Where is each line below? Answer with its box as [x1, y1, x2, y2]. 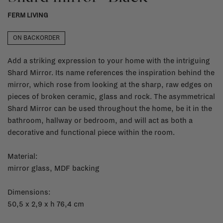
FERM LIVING [7, 11, 48, 19]
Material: [7, 152, 40, 160]
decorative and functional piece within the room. [7, 128, 175, 136]
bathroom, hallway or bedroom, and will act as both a [7, 116, 193, 124]
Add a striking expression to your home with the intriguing [7, 56, 210, 65]
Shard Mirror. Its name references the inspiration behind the [7, 68, 215, 77]
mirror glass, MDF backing [7, 164, 100, 172]
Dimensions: [7, 188, 53, 196]
